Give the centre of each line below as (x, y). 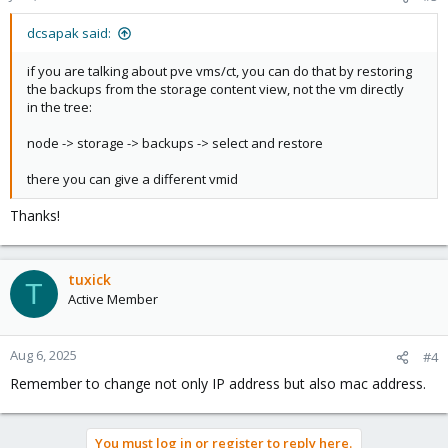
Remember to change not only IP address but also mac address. (218, 383)
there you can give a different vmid (132, 179)
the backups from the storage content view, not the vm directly (215, 89)
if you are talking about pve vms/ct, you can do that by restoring (219, 71)
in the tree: (59, 107)
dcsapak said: (69, 33)
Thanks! (35, 215)
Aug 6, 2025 (43, 355)
